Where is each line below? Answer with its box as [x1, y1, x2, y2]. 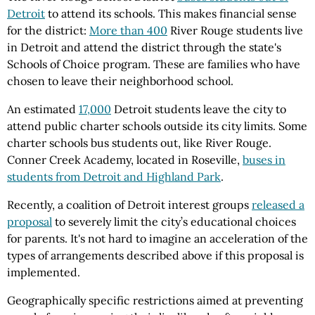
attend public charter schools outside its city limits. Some [7, 119, 307, 133]
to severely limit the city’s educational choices [52, 214, 296, 229]
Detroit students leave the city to [111, 102, 286, 116]
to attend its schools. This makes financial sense [45, 6, 297, 20]
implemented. [7, 265, 80, 279]
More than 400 [89, 23, 167, 37]
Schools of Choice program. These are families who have [7, 57, 300, 71]
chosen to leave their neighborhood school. [7, 74, 233, 88]
